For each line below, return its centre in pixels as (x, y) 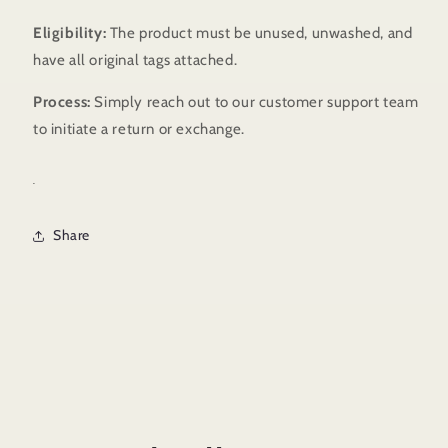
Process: (62, 102)
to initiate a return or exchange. (139, 129)
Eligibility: (70, 33)
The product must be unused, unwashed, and (259, 33)
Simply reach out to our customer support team (254, 102)
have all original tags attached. (135, 60)
